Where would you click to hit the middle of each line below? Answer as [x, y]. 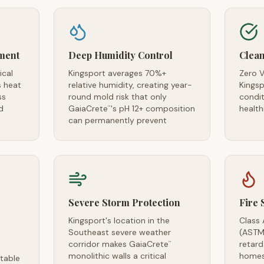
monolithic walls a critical [117, 256]
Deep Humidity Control [120, 55]
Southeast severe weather [119, 232]
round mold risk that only [117, 97]
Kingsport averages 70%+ [117, 73]
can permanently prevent [117, 120]
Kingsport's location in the [119, 220]
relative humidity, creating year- [130, 85]
